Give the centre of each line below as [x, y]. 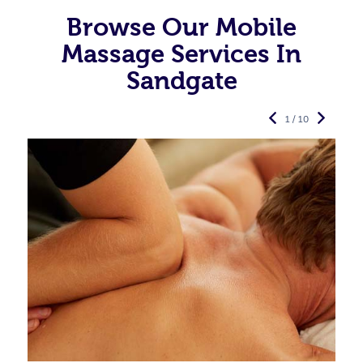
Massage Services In [181, 54]
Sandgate [181, 81]
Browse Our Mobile [181, 27]
